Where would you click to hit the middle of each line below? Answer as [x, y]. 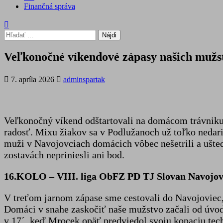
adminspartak [84, 79]
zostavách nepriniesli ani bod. [64, 155]
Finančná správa [50, 6]
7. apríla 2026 [33, 79]
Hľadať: [16, 34]
